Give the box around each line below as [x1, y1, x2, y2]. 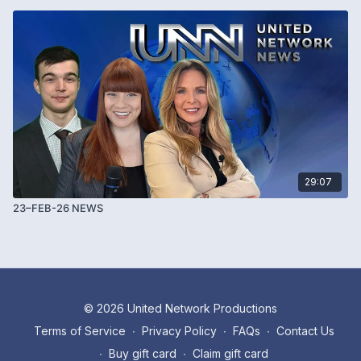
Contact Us [276, 324, 334, 338]
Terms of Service [33, 324, 126, 338]
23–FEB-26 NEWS [13, 201, 103, 214]
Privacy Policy [141, 324, 217, 338]
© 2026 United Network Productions [84, 301, 277, 315]
